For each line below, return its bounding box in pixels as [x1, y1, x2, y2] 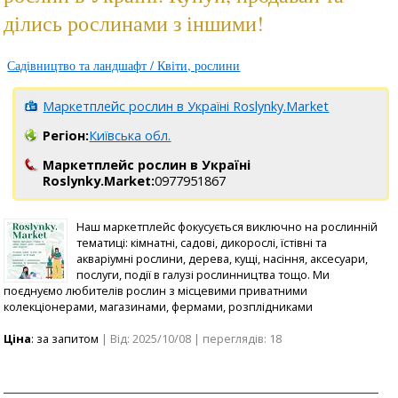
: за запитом [31, 330, 99, 346]
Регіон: [43, 126, 90, 144]
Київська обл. [89, 126, 171, 144]
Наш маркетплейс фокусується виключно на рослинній [76, 218, 378, 235]
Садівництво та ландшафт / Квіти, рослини [7, 56, 241, 74]
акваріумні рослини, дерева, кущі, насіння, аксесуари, [76, 250, 369, 267]
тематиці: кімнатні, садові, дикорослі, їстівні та [76, 234, 328, 251]
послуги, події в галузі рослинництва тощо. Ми [76, 266, 330, 283]
